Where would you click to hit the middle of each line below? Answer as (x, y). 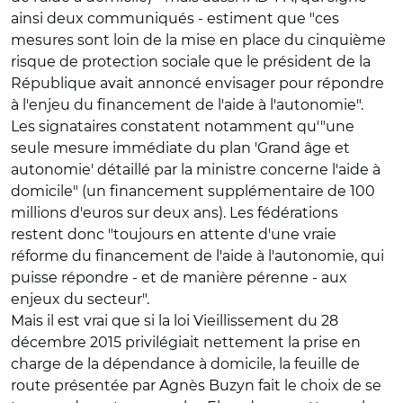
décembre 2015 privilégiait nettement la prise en (186, 342)
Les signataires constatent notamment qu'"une (183, 126)
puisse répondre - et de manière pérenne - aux (179, 278)
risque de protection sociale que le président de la (191, 62)
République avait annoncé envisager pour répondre (197, 83)
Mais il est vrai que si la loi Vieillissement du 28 (175, 321)
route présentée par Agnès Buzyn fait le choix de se (196, 385)
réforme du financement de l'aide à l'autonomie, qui (197, 256)
